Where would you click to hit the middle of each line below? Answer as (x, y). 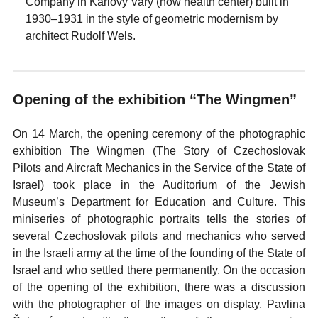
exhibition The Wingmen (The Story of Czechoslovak (159, 151)
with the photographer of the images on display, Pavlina (159, 304)
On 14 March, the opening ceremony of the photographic (159, 134)
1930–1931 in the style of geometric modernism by (152, 19)
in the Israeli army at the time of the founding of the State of (159, 253)
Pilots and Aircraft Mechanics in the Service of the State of (159, 168)
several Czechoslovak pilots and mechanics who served (159, 236)
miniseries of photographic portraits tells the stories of (159, 219)
